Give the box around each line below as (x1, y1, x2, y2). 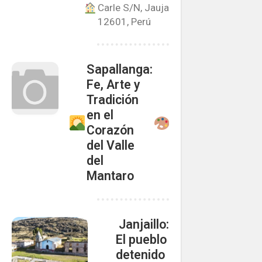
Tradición (86, 92, 139, 107)
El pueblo (115, 232, 167, 247)
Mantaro (86, 168, 134, 183)
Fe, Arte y (86, 77, 140, 92)
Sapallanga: (86, 62, 153, 77)
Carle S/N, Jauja (98, 2, 170, 13)
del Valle (86, 138, 135, 153)
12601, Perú (98, 16, 151, 27)
